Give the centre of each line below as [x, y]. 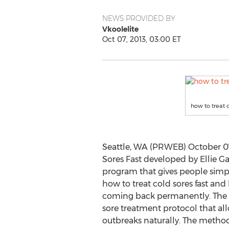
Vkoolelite [120, 29]
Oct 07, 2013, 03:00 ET [141, 39]
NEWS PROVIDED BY [139, 18]
